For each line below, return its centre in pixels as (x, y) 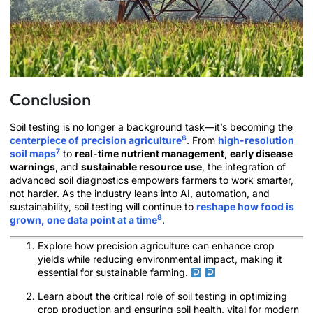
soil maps (33, 154)
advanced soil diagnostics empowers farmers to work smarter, (152, 180)
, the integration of (244, 167)
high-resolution (256, 140)
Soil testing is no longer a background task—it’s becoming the (151, 127)
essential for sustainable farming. (114, 272)
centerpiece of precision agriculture (96, 140)
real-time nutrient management (150, 154)
